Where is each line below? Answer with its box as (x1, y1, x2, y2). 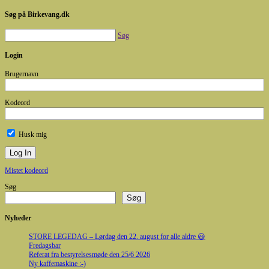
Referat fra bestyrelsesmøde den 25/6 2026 (29, 250, 150, 259)
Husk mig (17, 130, 47, 139)
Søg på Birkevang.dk (5, 10, 70, 19)
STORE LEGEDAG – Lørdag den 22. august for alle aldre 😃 (29, 232, 205, 241)
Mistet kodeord (5, 166, 48, 175)
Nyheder (5, 213, 31, 222)
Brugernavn (5, 69, 38, 78)
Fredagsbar (29, 241, 61, 250)
